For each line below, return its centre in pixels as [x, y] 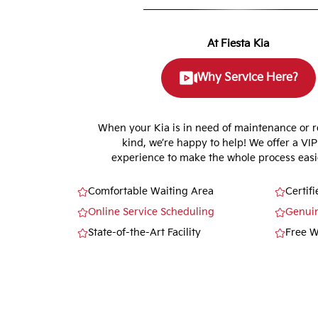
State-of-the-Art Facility [145, 233]
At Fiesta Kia [238, 44]
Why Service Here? [247, 78]
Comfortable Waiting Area [151, 192]
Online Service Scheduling [152, 212]
